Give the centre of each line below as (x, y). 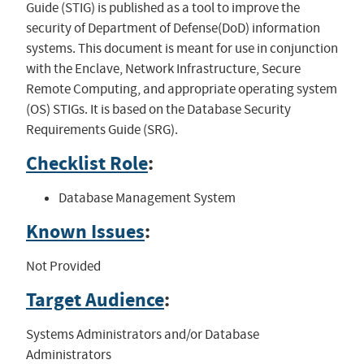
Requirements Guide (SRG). (102, 129)
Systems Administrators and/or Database (142, 334)
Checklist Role (87, 163)
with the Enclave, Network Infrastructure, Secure (163, 68)
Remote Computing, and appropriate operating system (181, 89)
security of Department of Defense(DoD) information (173, 28)
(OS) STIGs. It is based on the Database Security (158, 109)
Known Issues (85, 231)
